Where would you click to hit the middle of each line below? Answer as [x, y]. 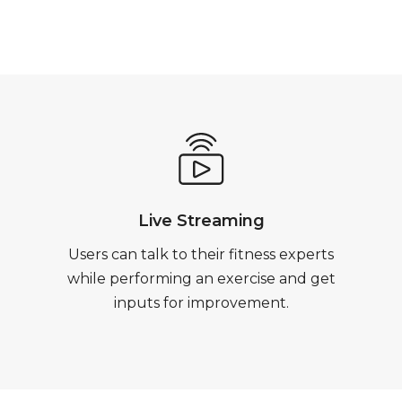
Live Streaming [201, 221]
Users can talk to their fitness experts [201, 254]
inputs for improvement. [201, 303]
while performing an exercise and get [201, 279]
